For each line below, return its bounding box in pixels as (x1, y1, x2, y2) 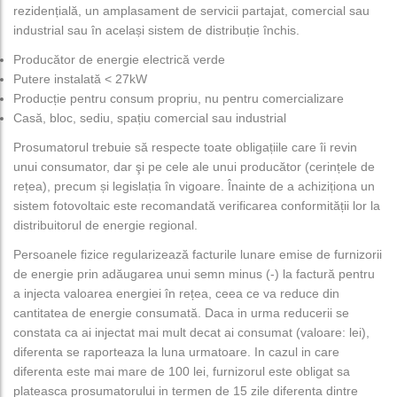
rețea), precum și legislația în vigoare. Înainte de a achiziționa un (13, 179, 375, 194)
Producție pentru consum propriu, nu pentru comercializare (13, 91, 344, 106)
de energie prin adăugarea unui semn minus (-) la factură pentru (13, 267, 375, 282)
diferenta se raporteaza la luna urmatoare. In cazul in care (13, 345, 339, 360)
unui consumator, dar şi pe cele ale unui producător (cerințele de (13, 160, 375, 175)
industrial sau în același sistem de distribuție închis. (13, 23, 300, 38)
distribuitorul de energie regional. (13, 218, 198, 233)
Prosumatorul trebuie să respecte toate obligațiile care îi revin (13, 140, 357, 155)
